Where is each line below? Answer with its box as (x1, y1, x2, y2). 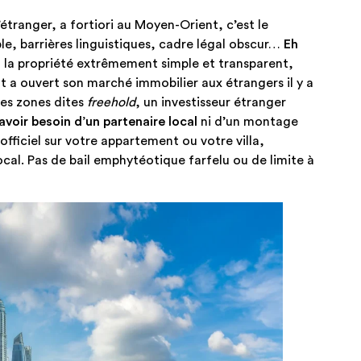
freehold (87, 95, 135, 109)
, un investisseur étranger (135, 95, 286, 109)
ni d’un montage (197, 114, 298, 128)
